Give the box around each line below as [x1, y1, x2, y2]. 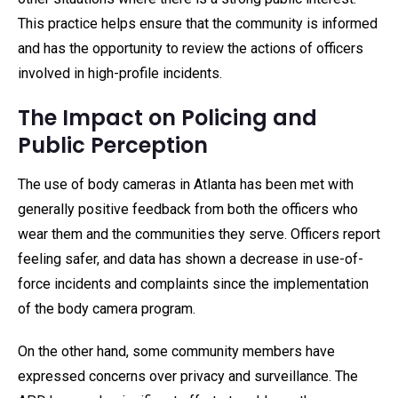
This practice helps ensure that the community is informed [18, 15, 378, 32]
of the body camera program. [18, 300, 195, 317]
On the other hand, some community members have [18, 343, 335, 360]
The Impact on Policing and [18, 103, 317, 132]
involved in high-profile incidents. [18, 65, 222, 82]
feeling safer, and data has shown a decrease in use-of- [18, 251, 363, 267]
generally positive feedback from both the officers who [18, 201, 358, 218]
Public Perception [18, 131, 208, 160]
